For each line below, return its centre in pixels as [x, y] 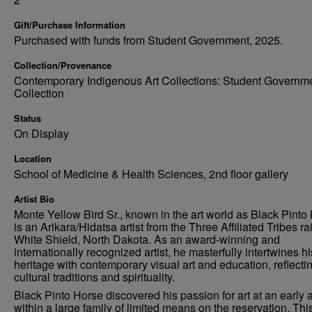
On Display [41, 133]
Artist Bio [34, 199]
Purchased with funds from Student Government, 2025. [148, 40]
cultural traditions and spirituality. [94, 277]
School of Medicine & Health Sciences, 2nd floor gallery [151, 174]
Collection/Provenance [63, 65]
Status [28, 118]
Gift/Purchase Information [70, 25]
